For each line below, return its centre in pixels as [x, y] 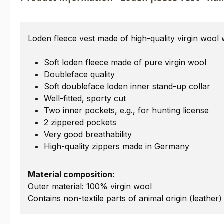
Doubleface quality [79, 75]
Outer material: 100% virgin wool [90, 187]
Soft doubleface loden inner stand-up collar [127, 87]
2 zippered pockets [80, 123]
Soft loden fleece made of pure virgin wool [125, 63]
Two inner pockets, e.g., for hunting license [126, 111]
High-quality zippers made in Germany [117, 147]
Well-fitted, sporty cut [85, 99]
